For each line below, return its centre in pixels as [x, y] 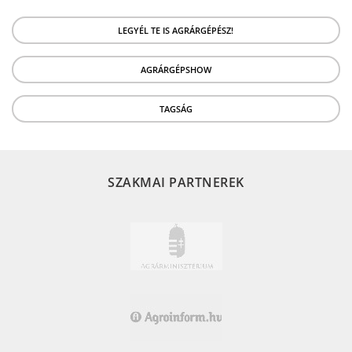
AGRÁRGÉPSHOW [176, 69]
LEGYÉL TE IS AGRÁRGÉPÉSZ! [176, 30]
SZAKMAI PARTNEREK [176, 182]
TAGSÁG [176, 108]
